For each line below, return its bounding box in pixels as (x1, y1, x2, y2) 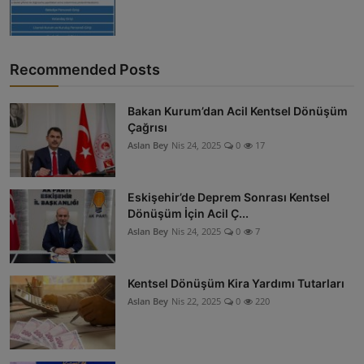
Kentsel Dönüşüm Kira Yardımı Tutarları (128, 276, 344, 291)
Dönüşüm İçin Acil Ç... (128, 206, 249, 221)
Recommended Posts (10, 61, 160, 79)
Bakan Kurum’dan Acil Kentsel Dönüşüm (128, 104, 348, 119)
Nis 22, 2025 (171, 295, 221, 308)
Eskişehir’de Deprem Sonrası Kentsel (128, 190, 330, 205)
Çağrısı (128, 120, 167, 135)
